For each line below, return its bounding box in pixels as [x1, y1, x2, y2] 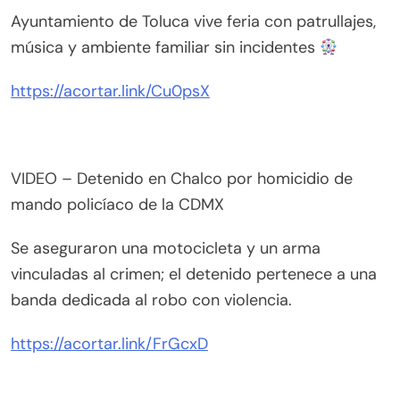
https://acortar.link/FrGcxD [11, 333, 208, 355]
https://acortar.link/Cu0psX [11, 80, 210, 103]
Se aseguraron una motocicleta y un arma [11, 237, 321, 260]
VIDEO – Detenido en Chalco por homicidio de [11, 168, 353, 190]
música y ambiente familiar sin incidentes [11, 37, 320, 59]
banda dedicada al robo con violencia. [11, 289, 292, 312]
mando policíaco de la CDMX [11, 194, 224, 216]
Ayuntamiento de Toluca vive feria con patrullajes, [11, 11, 376, 33]
